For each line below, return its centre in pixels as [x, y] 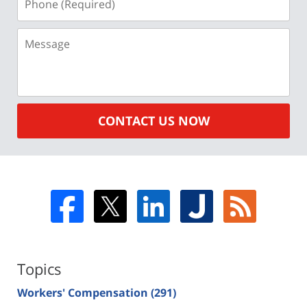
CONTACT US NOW [153, 120]
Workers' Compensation [84, 292]
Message [40, 35]
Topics [39, 268]
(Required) [45, 11]
